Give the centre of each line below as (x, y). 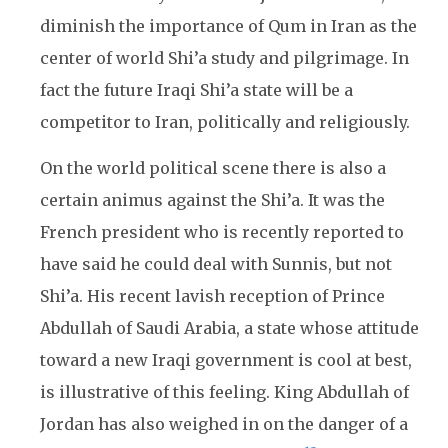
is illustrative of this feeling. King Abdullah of (224, 392)
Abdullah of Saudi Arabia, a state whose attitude (229, 328)
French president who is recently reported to (222, 232)
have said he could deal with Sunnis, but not (216, 264)
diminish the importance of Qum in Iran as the (228, 26)
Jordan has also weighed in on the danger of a (224, 424)
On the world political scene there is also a (213, 168)
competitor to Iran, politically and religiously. (225, 122)
